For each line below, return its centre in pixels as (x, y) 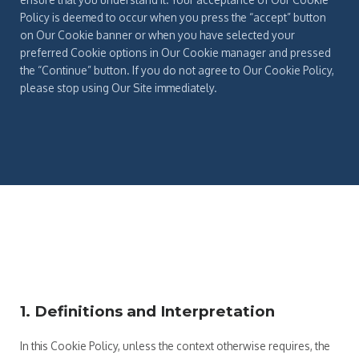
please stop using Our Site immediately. (119, 87)
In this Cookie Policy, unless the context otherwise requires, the (175, 345)
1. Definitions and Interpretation (147, 311)
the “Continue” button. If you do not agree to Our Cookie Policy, (177, 70)
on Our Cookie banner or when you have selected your (157, 34)
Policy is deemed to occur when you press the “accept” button (173, 17)
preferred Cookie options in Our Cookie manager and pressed (175, 52)
